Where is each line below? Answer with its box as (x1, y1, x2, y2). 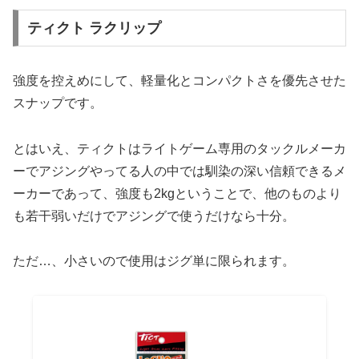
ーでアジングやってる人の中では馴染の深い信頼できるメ (13, 163, 346, 178)
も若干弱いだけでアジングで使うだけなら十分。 (13, 208, 295, 223)
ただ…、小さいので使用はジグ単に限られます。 (13, 254, 295, 268)
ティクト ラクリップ (26, 19, 161, 36)
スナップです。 (13, 95, 103, 110)
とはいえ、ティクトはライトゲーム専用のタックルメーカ (13, 141, 346, 155)
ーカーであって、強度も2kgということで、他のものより (13, 186, 341, 200)
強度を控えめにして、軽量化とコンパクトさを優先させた (13, 73, 346, 87)
